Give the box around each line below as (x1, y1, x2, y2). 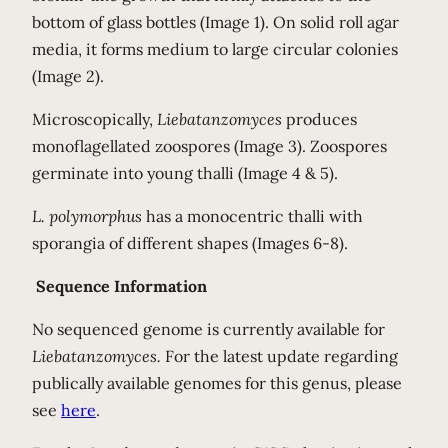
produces (286, 109, 357, 129)
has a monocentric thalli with (142, 206, 363, 226)
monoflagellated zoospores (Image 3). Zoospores (32, 136, 387, 156)
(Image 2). (32, 66, 104, 86)
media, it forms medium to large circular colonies (32, 39, 398, 59)
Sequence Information (36, 276, 207, 296)
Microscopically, (32, 109, 157, 129)
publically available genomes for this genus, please (32, 373, 402, 393)
